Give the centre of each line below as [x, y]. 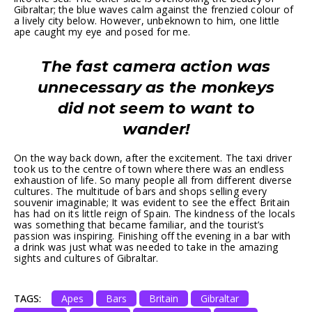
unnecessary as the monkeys [156, 87]
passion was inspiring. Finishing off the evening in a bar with [153, 235]
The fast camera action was [156, 66]
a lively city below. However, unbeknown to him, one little [147, 20]
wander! [156, 129]
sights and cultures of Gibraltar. [86, 258]
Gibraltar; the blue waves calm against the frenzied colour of [154, 9]
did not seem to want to [156, 108]
